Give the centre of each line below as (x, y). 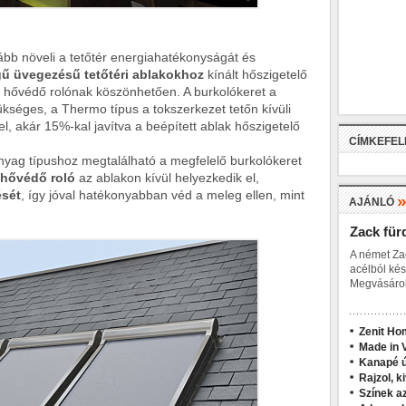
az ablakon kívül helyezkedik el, (167, 178)
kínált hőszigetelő (256, 74)
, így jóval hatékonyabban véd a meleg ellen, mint (163, 195)
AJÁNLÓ (373, 202)
